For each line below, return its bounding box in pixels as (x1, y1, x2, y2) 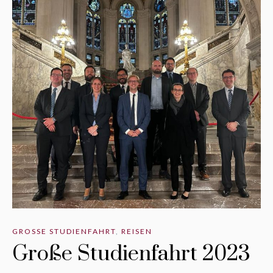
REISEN (121, 227, 152, 236)
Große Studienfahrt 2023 (12, 241, 250, 268)
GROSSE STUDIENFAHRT (12, 227, 111, 236)
